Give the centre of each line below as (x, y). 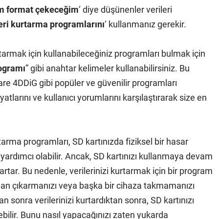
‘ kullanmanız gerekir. (145, 24)
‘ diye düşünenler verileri (125, 10)
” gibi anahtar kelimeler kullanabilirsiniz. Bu (108, 68)
